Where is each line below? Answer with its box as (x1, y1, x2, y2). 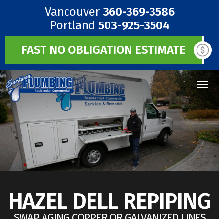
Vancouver (44, 5, 103, 19)
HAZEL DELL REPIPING (8, 188, 211, 215)
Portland (49, 19, 98, 32)
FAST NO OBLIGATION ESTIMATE (22, 43, 186, 57)
